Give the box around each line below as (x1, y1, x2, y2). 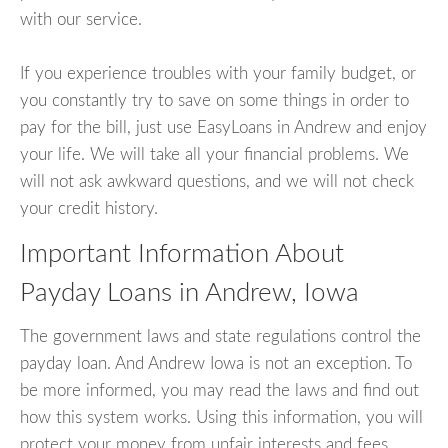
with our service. (20, 10, 142, 28)
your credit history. (20, 199, 158, 217)
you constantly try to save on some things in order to (20, 91, 409, 109)
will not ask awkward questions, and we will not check (20, 172, 414, 190)
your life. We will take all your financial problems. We (20, 145, 409, 163)
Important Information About (20, 240, 344, 267)
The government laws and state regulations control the (20, 327, 421, 345)
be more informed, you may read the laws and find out (20, 381, 419, 399)
